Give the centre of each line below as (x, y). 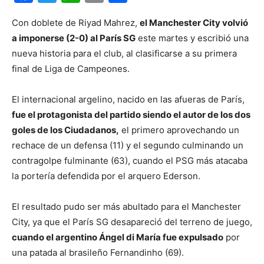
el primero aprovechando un (179, 130)
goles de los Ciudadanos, (65, 130)
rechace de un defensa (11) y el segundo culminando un (128, 145)
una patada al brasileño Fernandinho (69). (98, 253)
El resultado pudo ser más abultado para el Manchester (126, 207)
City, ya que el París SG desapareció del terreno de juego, (132, 222)
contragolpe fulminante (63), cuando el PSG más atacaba (130, 161)
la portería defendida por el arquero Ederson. (106, 176)
